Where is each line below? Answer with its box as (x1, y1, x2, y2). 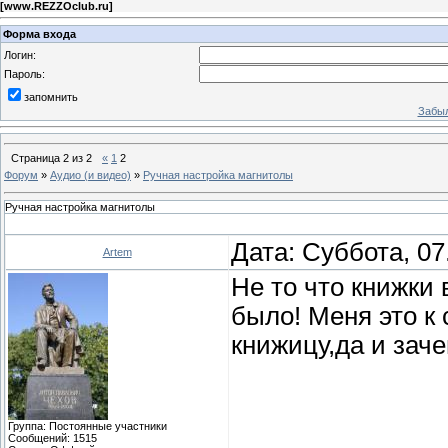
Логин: (4, 48, 36, 61)
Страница (11, 151, 63, 164)
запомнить (24, 90, 78, 103)
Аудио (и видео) (50, 168, 131, 181)
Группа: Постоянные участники (8, 419, 167, 432)
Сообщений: (8, 431, 73, 444)
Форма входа (3, 27, 76, 40)
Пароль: (4, 67, 45, 80)
